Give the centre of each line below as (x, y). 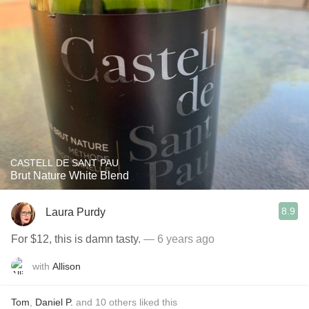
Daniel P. (54, 302)
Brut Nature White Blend (70, 176)
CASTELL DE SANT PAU (64, 163)
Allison (67, 266)
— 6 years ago (179, 239)
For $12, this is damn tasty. (77, 239)
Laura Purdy (76, 212)
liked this (157, 302)
